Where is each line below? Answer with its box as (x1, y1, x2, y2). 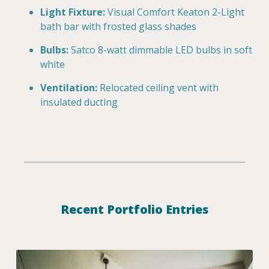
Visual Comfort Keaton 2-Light (107, 5, 244, 19)
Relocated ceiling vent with (100, 80, 219, 94)
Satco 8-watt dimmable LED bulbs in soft (71, 43, 252, 56)
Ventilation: (40, 80, 97, 94)
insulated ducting (40, 95, 118, 109)
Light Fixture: (40, 5, 105, 19)
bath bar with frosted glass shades (40, 19, 196, 33)
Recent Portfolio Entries (61, 201, 208, 217)
